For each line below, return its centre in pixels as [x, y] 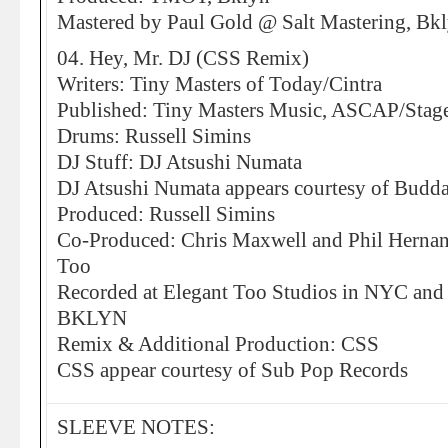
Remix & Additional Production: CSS [218, 344]
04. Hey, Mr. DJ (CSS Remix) [183, 58]
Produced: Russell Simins [166, 214]
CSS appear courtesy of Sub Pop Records [232, 370]
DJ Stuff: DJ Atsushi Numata [179, 162]
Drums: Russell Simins [154, 136]
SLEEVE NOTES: [136, 427]
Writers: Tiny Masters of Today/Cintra [219, 84]
